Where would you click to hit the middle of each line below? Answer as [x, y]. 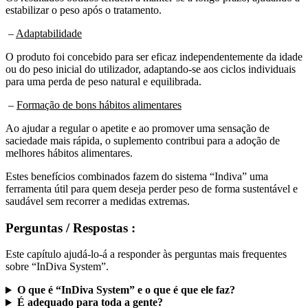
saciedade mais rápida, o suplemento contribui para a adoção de [143, 140]
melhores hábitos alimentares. [69, 153]
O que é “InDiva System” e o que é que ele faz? [126, 290]
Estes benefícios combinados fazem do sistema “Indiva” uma [137, 176]
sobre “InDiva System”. [57, 267]
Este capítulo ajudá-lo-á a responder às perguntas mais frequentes [146, 254]
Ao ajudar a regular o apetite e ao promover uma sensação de [137, 128]
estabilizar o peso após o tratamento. [84, 10]
